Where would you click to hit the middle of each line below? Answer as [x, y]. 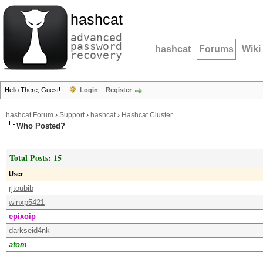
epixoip [22, 216]
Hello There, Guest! [33, 90]
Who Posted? [41, 126]
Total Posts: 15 [36, 158]
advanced [96, 37]
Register [119, 90]
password [96, 46]
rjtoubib [21, 188]
